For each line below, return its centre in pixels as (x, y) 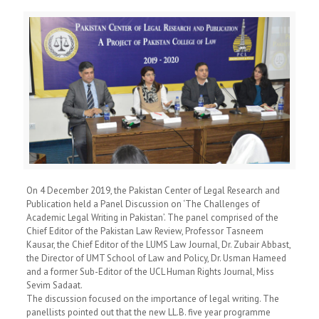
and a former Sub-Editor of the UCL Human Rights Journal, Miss (150, 271)
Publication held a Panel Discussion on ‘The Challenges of (143, 204)
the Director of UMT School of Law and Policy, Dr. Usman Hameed (156, 258)
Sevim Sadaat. (54, 285)
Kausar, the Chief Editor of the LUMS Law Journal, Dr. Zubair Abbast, (158, 244)
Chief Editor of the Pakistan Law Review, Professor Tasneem (145, 231)
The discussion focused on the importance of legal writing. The (152, 298)
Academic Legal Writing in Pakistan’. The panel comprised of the (152, 217)
